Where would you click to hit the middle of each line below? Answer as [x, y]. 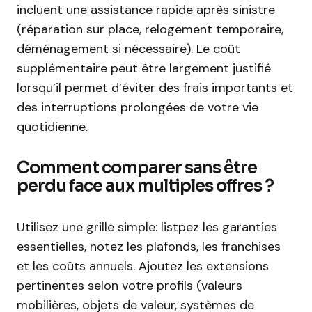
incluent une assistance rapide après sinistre [146, 10]
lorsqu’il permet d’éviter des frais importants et [155, 88]
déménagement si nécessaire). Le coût [128, 49]
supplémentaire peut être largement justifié [144, 68]
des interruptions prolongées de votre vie [138, 107]
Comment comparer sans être [137, 168]
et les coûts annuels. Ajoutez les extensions [143, 266]
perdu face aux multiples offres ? [146, 186]
